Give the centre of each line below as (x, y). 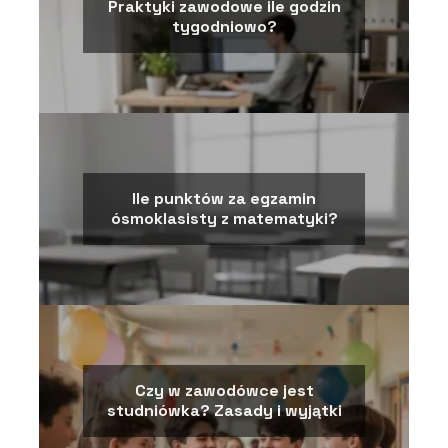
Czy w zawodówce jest (224, 391)
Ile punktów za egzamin (224, 199)
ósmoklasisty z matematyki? (224, 219)
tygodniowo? (224, 27)
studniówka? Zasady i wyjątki (224, 411)
